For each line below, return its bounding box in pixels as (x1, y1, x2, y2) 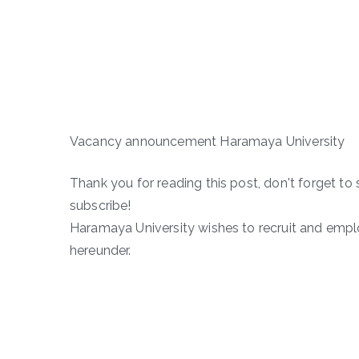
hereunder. (70, 242, 131, 258)
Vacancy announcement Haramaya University (70, 133, 345, 149)
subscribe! (70, 197, 131, 213)
